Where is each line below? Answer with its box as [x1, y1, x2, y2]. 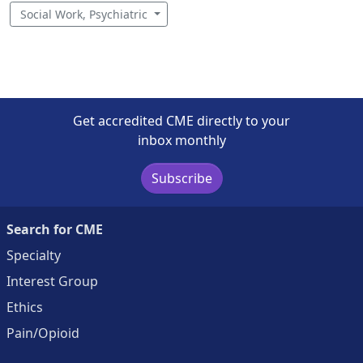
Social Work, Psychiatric [20, 6, 151, 22]
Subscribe [151, 169, 212, 187]
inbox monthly [137, 130, 226, 149]
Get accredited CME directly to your [73, 111, 290, 130]
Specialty [6, 246, 61, 264]
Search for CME [6, 220, 103, 238]
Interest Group [6, 271, 98, 290]
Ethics [6, 297, 43, 316]
